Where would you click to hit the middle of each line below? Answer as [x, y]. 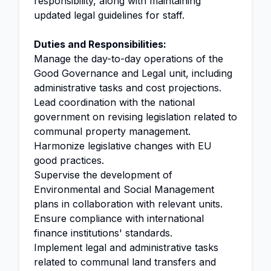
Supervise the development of [103, 175]
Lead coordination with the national [114, 102]
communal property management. [112, 131]
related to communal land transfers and [125, 262]
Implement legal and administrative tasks [126, 247]
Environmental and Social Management [124, 189]
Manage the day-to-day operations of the [129, 59]
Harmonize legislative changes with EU [123, 146]
